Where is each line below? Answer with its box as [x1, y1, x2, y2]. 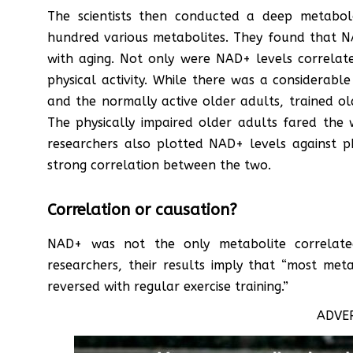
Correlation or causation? [47, 200, 237, 219]
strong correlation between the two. [47, 157, 271, 173]
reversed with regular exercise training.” [47, 278, 288, 294]
